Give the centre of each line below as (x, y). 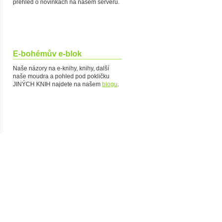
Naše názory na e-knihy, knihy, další (61, 68)
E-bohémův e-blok (47, 54)
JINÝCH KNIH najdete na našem (57, 84)
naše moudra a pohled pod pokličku (61, 76)
